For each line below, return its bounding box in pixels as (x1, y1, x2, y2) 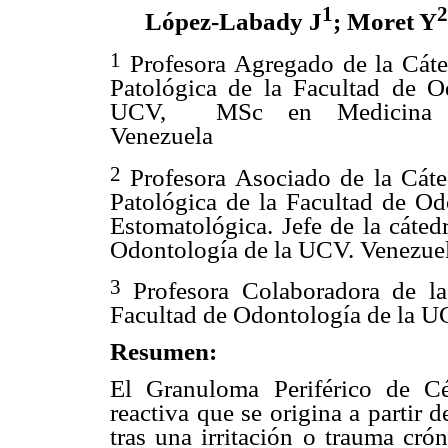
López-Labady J (144, 8, 322, 36)
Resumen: (110, 338, 217, 366)
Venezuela (110, 122, 213, 149)
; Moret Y (332, 8, 437, 36)
